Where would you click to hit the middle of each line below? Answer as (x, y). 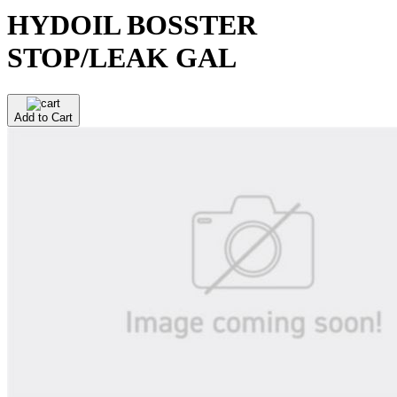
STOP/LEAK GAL (122, 58)
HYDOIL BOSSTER (132, 25)
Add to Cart (43, 117)
